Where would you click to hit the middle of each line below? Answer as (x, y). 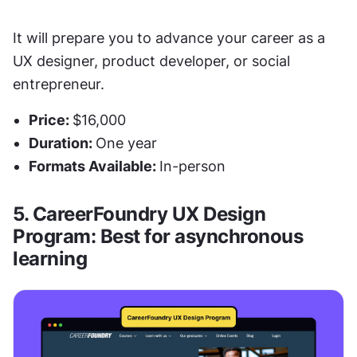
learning (50, 259)
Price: (51, 120)
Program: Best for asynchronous (158, 237)
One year (126, 143)
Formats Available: (94, 167)
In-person (192, 167)
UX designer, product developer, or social (151, 61)
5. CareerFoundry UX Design (139, 214)
